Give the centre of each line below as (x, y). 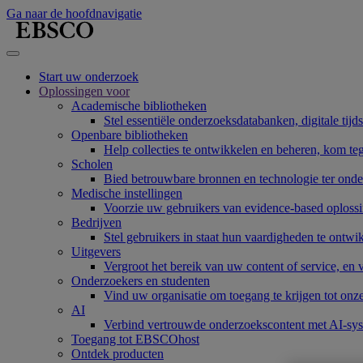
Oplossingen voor (84, 91)
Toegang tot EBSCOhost (135, 339)
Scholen (92, 164)
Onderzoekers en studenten (141, 281)
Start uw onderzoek (89, 77)
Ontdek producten (117, 354)
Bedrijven (96, 222)
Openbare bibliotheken (130, 135)
